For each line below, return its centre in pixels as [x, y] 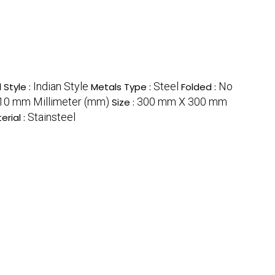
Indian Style [61, 86]
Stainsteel [52, 117]
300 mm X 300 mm [182, 101]
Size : [124, 102]
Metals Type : [122, 87]
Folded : [200, 87]
